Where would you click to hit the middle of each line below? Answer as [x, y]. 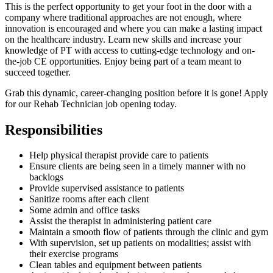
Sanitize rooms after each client [89, 199]
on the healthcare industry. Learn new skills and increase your [123, 39]
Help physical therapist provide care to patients [119, 155]
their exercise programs [74, 254]
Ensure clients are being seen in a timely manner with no [137, 166]
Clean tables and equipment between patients [115, 265]
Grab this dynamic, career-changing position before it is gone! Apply [136, 93]
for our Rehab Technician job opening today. [91, 104]
